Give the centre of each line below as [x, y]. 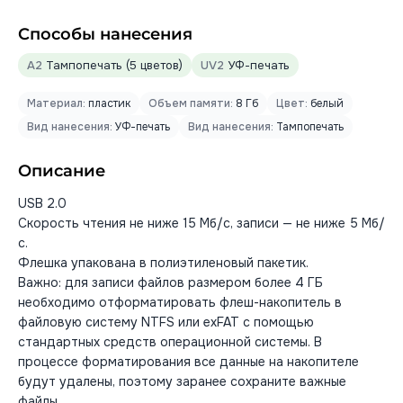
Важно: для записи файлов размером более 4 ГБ [170, 282]
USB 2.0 [42, 203]
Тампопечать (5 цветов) [112, 65]
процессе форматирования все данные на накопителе [188, 362]
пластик [108, 103]
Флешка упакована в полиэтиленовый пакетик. [163, 263]
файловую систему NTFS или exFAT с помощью [166, 322]
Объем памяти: [191, 103]
